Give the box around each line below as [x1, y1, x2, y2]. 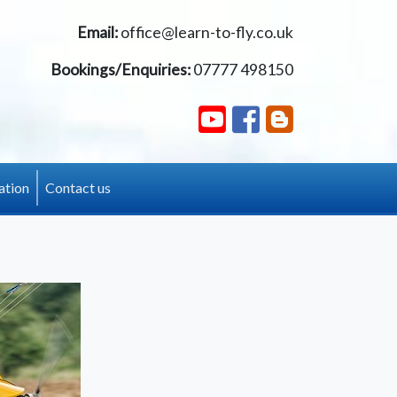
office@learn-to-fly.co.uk [121, 23, 293, 42]
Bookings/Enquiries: [51, 60, 191, 79]
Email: [77, 23, 118, 42]
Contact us [44, 179, 111, 196]
